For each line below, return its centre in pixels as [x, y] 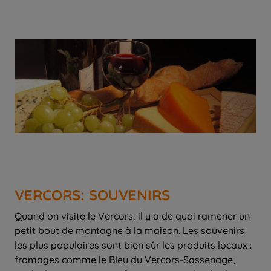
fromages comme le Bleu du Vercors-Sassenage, [125, 260]
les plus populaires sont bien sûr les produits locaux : [133, 245]
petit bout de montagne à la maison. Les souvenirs [129, 231]
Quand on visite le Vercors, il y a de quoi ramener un [132, 216]
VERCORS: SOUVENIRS [92, 195]
